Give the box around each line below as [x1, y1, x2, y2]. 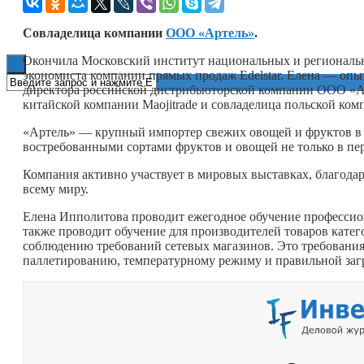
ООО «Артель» [166, 25, 254, 40]
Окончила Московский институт [23, 53, 208, 67]
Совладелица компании [23, 25, 166, 40]
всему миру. [23, 181, 92, 196]
